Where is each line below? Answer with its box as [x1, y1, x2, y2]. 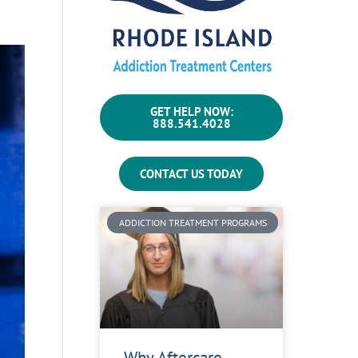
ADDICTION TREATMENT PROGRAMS [118, 216, 267, 229]
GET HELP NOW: [149, 104, 233, 120]
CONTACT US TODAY [140, 166, 243, 182]
